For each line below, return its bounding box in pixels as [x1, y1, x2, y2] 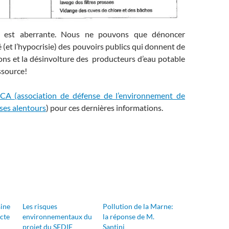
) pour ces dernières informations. [46, 103, 163, 113]
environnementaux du [22, 212, 93, 221]
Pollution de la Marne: [102, 202, 173, 211]
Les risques [22, 202, 58, 211]
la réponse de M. [102, 212, 154, 221]
